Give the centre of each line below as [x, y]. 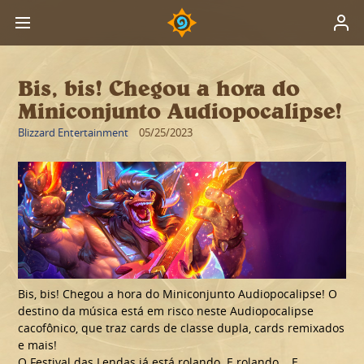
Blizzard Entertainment [74, 133]
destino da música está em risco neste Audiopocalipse [166, 310]
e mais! [38, 344]
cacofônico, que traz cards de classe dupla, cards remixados [182, 327]
